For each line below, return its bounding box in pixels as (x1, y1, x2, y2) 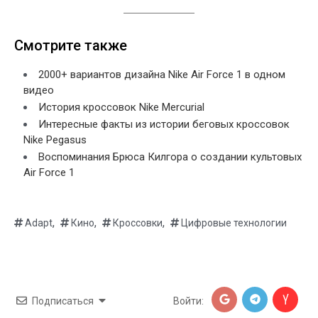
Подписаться (32, 295, 94, 307)
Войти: (173, 295, 204, 307)
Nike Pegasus (23, 133, 87, 146)
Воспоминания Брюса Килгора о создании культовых (38, 150, 302, 163)
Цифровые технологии (181, 216, 287, 229)
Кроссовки (113, 216, 163, 229)
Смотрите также (14, 36, 127, 54)
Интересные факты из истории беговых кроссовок (38, 117, 290, 131)
